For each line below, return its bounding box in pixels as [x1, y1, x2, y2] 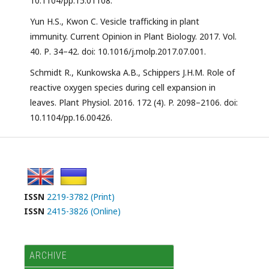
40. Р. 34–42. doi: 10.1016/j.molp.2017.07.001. [30, 46, 206, 58]
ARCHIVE [29, 250, 67, 262]
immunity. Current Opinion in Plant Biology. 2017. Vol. [30, 31, 237, 43]
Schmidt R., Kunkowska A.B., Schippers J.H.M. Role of [30, 67, 235, 79]
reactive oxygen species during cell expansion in [30, 82, 216, 94]
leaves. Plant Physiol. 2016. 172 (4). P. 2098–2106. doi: [30, 97, 238, 109]
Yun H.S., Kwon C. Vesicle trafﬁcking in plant [30, 16, 199, 28]
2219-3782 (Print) [47, 191, 115, 203]
